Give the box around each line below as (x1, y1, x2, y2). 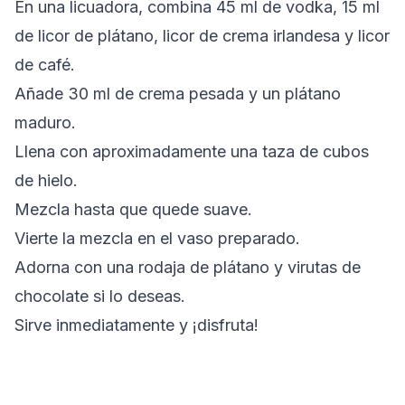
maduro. (14, 113, 76, 132)
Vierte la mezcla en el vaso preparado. (14, 229, 300, 248)
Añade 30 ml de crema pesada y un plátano (14, 84, 341, 103)
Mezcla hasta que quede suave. (14, 200, 252, 219)
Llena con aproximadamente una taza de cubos (14, 142, 369, 161)
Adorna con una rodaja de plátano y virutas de (14, 258, 361, 277)
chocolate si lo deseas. (14, 287, 185, 306)
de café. (14, 55, 75, 74)
